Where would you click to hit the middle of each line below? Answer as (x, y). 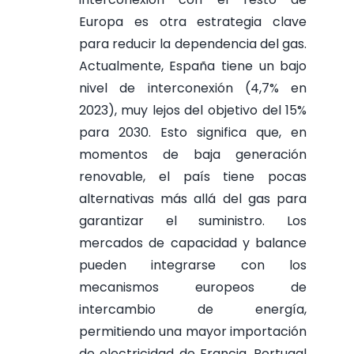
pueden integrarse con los (193, 265)
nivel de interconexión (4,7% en (193, 88)
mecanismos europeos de (193, 287)
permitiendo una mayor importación (193, 331)
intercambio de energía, (193, 309)
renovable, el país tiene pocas (193, 176)
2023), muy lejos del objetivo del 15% (193, 110)
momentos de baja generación (193, 154)
